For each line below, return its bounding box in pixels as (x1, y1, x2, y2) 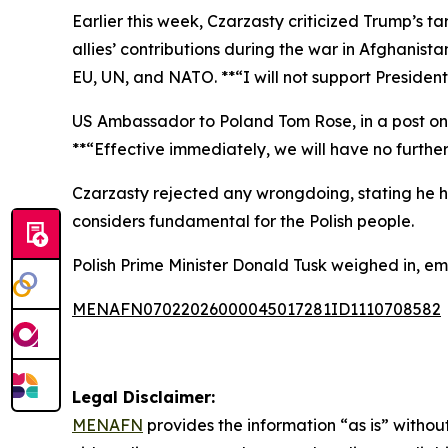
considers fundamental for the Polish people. (72, 211, 414, 232)
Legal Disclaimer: (72, 387, 215, 408)
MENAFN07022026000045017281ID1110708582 (72, 299, 441, 320)
